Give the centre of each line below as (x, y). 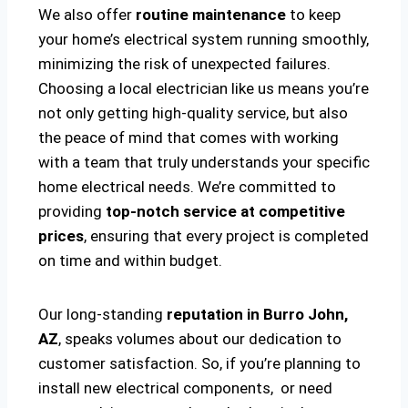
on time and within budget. (130, 261)
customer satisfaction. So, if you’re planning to (199, 364)
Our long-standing (102, 315)
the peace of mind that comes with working (189, 138)
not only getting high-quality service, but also (193, 113)
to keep (313, 15)
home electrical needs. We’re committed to (187, 187)
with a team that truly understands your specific (204, 163)
